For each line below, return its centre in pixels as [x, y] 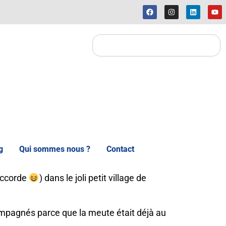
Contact [120, 149]
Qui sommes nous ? [55, 149]
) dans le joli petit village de [93, 178]
